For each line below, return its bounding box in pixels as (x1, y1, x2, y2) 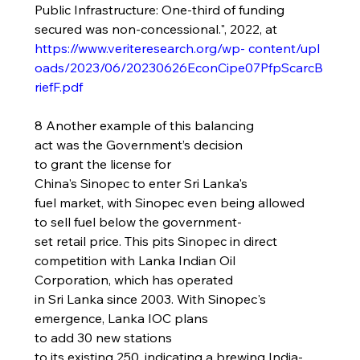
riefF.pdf (34, 79, 83, 95)
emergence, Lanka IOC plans (34, 310, 211, 326)
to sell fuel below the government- (34, 214, 242, 230)
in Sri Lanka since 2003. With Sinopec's (34, 291, 269, 307)
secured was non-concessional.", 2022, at (34, 21, 280, 37)
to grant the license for (34, 156, 174, 172)
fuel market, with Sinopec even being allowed (34, 194, 308, 211)
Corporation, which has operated (34, 272, 236, 288)
